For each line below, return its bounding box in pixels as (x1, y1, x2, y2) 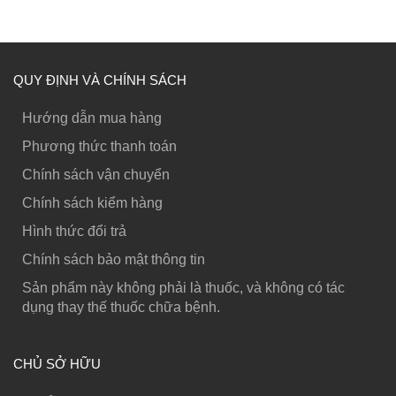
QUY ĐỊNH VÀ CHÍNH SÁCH (13, 72, 187, 88)
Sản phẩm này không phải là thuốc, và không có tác (22, 280, 345, 296)
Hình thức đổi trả (22, 224, 126, 240)
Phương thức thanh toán (22, 139, 177, 155)
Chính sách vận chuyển (22, 167, 170, 183)
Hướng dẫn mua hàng (22, 110, 162, 126)
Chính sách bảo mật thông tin (22, 252, 205, 268)
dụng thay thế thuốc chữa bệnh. (22, 300, 220, 316)
